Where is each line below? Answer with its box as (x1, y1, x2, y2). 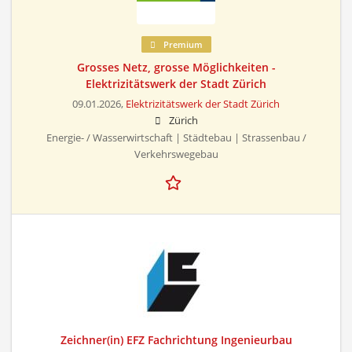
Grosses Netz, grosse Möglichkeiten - (76, 59, 276, 75)
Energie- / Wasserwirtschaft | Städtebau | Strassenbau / (46, 130, 306, 145)
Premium (160, 38, 203, 50)
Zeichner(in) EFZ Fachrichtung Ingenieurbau (60, 332, 292, 347)
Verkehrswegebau (134, 147, 218, 161)
